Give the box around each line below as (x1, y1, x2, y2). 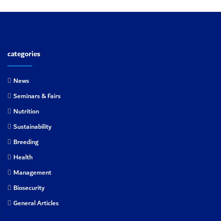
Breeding (13, 137, 38, 148)
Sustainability (13, 121, 51, 133)
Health (13, 152, 33, 163)
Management (13, 167, 51, 179)
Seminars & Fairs (13, 91, 61, 102)
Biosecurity (13, 183, 44, 194)
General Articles (13, 198, 59, 209)
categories (7, 48, 40, 60)
